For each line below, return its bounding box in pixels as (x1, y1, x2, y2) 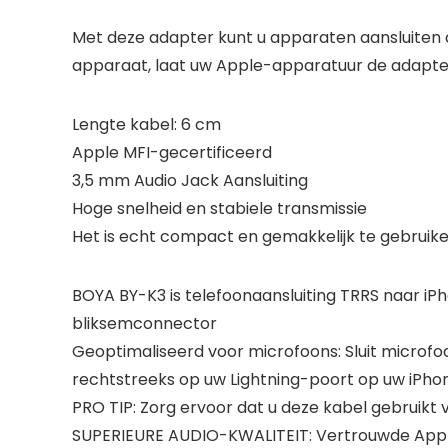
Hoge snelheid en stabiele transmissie (72, 196, 367, 220)
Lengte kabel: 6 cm (72, 112, 221, 136)
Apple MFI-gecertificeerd (72, 140, 272, 164)
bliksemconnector (72, 311, 217, 335)
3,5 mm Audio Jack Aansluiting (72, 168, 308, 192)
